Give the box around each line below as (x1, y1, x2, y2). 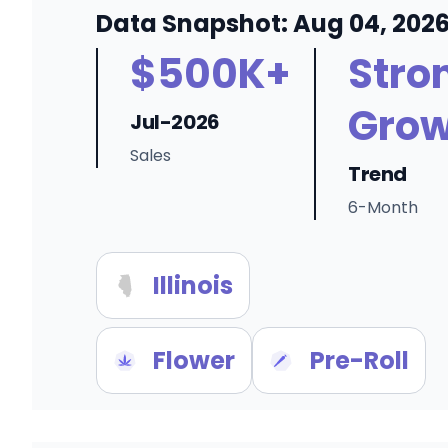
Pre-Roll (309, 344, 409, 377)
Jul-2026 (130, 108, 220, 136)
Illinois (153, 269, 233, 302)
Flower (153, 344, 235, 377)
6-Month (348, 196, 418, 219)
